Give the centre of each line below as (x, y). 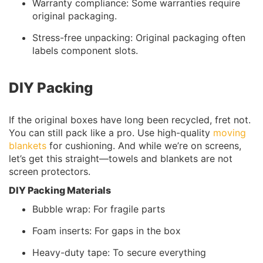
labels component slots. (85, 50)
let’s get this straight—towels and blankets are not (121, 158)
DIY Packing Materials (60, 190)
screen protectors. (50, 171)
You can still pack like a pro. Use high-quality (111, 132)
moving (230, 132)
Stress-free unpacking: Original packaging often (139, 37)
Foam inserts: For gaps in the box (107, 230)
